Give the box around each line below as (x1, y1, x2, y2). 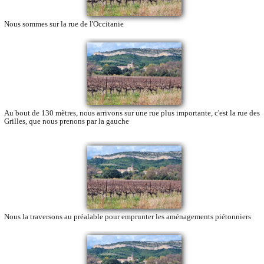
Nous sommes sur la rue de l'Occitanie (4, 19, 124, 28)
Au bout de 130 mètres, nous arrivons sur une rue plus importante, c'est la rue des (4, 108, 260, 118)
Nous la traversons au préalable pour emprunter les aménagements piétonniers (4, 212, 251, 222)
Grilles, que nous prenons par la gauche (4, 117, 129, 126)
